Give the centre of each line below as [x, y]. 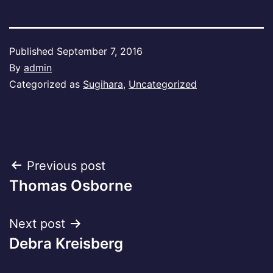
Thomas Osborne [71, 185]
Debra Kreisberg [66, 243]
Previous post [66, 165]
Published [33, 51]
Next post [37, 223]
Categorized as [46, 84]
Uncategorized [163, 84]
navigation [62, 197]
